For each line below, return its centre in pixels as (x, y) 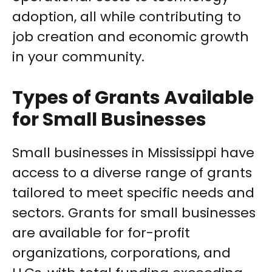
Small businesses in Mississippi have (133, 153)
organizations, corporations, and (121, 253)
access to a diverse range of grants (132, 173)
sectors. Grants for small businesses (134, 213)
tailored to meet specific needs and (133, 193)
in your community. (78, 57)
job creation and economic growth (131, 37)
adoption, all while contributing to (127, 17)
